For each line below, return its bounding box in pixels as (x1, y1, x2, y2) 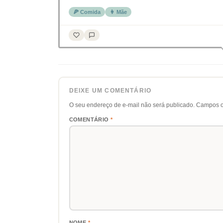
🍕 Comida (73, 9, 101, 15)
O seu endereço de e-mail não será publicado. (69, 101, 195, 109)
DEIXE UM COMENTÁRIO (69, 87, 152, 94)
